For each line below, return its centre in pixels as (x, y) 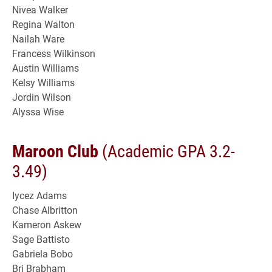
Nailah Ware (38, 38)
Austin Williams (46, 67)
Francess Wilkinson (54, 53)
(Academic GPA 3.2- (167, 150)
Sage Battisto (41, 239)
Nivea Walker (40, 9)
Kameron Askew (47, 224)
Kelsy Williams (43, 82)
